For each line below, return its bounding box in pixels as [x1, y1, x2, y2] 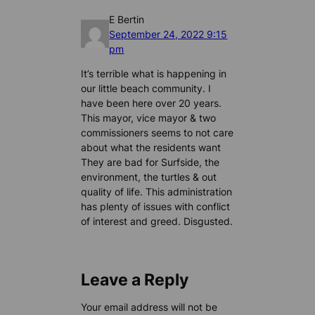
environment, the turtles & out [81, 170, 217, 183]
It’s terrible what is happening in [81, 67, 227, 79]
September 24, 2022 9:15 [109, 27, 228, 40]
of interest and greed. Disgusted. [81, 214, 233, 227]
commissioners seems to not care [81, 126, 234, 139]
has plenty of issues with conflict [81, 200, 231, 212]
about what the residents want [81, 141, 221, 153]
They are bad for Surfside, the [81, 155, 220, 168]
